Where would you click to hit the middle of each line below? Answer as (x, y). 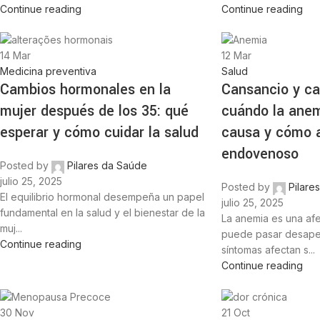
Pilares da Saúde (107, 166)
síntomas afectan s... (268, 250)
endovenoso (260, 154)
